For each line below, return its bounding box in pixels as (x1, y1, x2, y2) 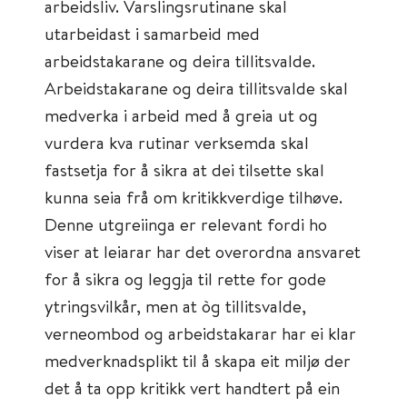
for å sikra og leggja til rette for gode (45, 267, 326, 290)
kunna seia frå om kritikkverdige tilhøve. (45, 185, 342, 208)
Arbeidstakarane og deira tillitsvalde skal (45, 76, 348, 99)
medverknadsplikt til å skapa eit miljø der (45, 349, 351, 372)
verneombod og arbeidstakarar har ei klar (45, 322, 356, 344)
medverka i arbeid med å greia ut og (45, 104, 318, 126)
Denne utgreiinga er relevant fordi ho (45, 213, 327, 235)
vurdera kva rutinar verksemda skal (45, 131, 309, 154)
